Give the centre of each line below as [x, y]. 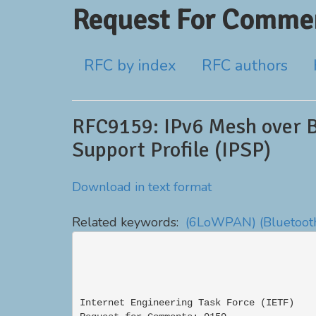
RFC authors [245, 66]
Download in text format [142, 187]
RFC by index [130, 66]
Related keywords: [129, 222]
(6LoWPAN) [221, 222]
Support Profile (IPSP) [171, 150]
